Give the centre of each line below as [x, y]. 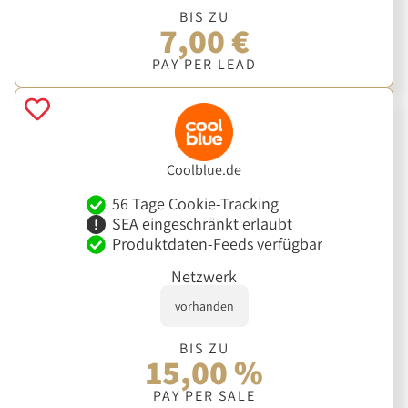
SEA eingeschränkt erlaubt [202, 224]
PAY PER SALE [204, 395]
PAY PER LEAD [204, 64]
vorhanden [204, 306]
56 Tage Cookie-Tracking [195, 204]
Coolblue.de [204, 169]
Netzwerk [204, 276]
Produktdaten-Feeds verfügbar [217, 244]
